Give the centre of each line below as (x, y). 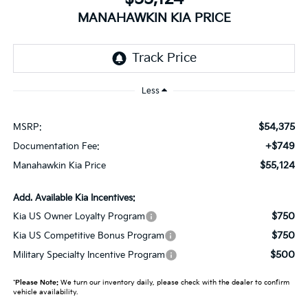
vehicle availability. (45, 292)
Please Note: (36, 282)
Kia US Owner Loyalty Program (79, 216)
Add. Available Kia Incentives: (74, 198)
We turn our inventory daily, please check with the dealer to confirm (174, 282)
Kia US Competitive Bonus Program (88, 235)
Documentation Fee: (56, 146)
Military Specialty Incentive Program (89, 255)
